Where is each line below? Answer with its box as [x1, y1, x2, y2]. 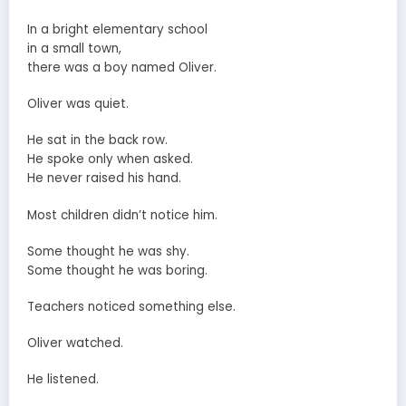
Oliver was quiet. [27, 95, 129, 113]
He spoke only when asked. [27, 150, 193, 169]
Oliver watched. [27, 334, 123, 353]
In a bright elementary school [27, 20, 208, 38]
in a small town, [27, 39, 121, 57]
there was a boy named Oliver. [27, 58, 217, 76]
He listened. [27, 371, 99, 389]
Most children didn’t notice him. [27, 206, 217, 224]
